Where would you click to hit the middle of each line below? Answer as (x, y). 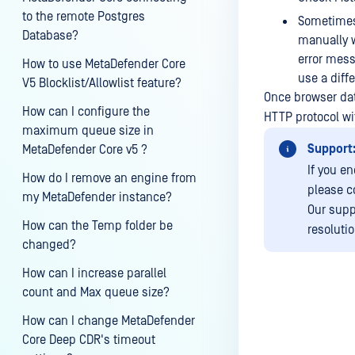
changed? (49, 245)
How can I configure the (86, 112)
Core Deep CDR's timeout (89, 340)
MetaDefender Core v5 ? (85, 150)
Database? (50, 36)
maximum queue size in (88, 131)
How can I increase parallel (94, 273)
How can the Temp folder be (97, 226)
